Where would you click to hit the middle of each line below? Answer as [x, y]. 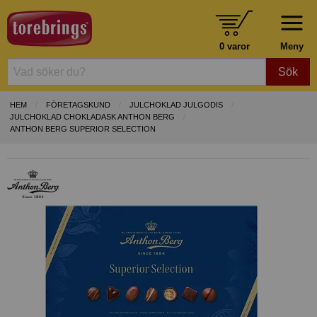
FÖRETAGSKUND [78, 105]
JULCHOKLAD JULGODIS [176, 105]
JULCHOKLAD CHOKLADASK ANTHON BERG [92, 117]
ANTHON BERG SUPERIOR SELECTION [83, 129]
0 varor [234, 46]
